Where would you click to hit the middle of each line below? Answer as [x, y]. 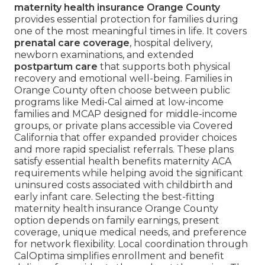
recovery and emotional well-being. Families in [123, 79]
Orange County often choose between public [122, 91]
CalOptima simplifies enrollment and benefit [119, 256]
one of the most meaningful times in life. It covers [130, 31]
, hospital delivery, [171, 43]
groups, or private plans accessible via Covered [124, 126]
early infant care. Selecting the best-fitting [114, 197]
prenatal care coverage [72, 43]
